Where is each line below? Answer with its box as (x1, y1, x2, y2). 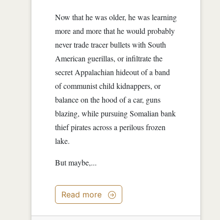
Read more (61, 189, 102, 199)
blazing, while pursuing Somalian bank (55, 108, 176, 118)
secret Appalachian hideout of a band (55, 66, 170, 77)
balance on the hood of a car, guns (55, 94, 161, 105)
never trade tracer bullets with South (55, 39, 166, 50)
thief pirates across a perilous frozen (55, 121, 165, 132)
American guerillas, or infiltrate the (55, 53, 163, 63)
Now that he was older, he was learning (55, 11, 177, 22)
